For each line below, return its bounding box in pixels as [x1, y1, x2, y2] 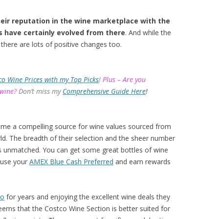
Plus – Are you [101, 75, 146, 85]
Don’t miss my [19, 87, 61, 96]
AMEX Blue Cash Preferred [29, 157, 113, 167]
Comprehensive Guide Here [63, 87, 146, 96]
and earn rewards [113, 157, 171, 167]
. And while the [125, 28, 171, 38]
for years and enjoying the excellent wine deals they [4, 192, 170, 202]
